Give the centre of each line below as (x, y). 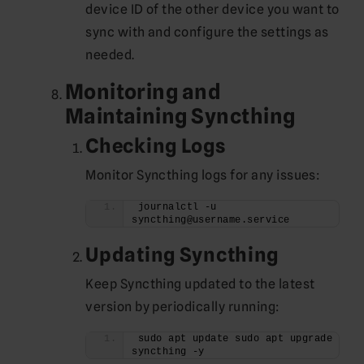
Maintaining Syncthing (180, 115)
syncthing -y (168, 351)
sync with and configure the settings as (207, 32)
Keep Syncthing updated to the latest (200, 284)
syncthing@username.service (211, 220)
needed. (110, 54)
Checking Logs (156, 145)
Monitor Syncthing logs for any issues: (203, 175)
